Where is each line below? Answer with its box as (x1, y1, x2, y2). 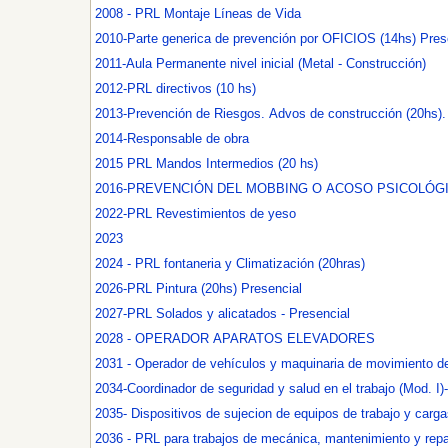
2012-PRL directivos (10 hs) (95, 81, 256, 96)
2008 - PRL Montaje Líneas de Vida (95, 6, 301, 21)
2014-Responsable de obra (95, 131, 249, 146)
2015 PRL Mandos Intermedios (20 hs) (95, 156, 318, 171)
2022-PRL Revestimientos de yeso (95, 206, 296, 221)
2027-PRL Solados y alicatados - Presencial (95, 306, 350, 321)
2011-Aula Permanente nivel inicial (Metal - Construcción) (95, 56, 427, 71)
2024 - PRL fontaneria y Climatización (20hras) (95, 256, 365, 271)
